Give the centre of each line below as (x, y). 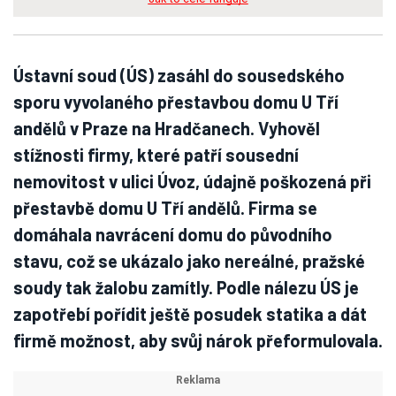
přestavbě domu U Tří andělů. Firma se (165, 208)
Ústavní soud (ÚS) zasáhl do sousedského (179, 75)
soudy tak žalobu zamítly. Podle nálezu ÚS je (186, 287)
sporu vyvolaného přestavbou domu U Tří (176, 102)
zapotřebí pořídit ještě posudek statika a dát (190, 314)
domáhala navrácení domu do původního (173, 234)
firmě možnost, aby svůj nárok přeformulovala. (198, 340)
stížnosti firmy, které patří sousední (156, 155)
